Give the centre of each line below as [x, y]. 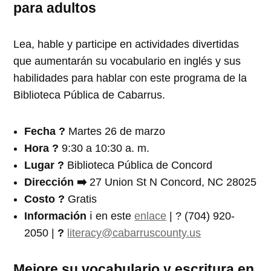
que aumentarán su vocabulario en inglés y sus [127, 61]
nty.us [187, 233]
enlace [151, 216]
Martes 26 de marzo [117, 131]
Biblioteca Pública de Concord [140, 165]
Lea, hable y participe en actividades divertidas [126, 44]
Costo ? [46, 199]
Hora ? [43, 148]
